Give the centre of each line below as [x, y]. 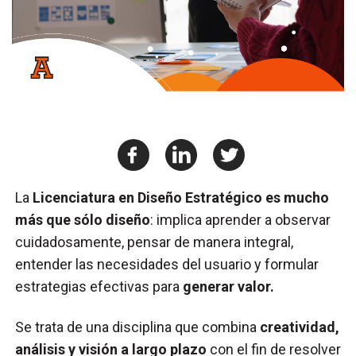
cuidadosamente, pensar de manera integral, [155, 242]
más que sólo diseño [83, 219]
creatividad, [298, 327]
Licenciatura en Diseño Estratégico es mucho [181, 197]
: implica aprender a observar [241, 219]
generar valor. [230, 286]
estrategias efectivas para [99, 286]
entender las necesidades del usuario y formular [167, 264]
